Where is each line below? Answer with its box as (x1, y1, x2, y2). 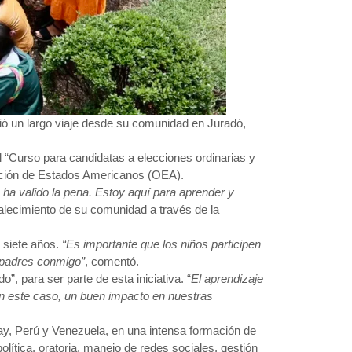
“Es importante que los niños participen (62, 236, 261, 251)
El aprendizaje (191, 271, 263, 285)
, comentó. (85, 254, 139, 268)
